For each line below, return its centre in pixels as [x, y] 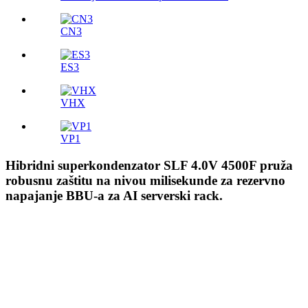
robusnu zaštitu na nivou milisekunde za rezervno [145, 181]
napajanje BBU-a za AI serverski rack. [114, 196]
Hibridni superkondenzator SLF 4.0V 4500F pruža [149, 166]
